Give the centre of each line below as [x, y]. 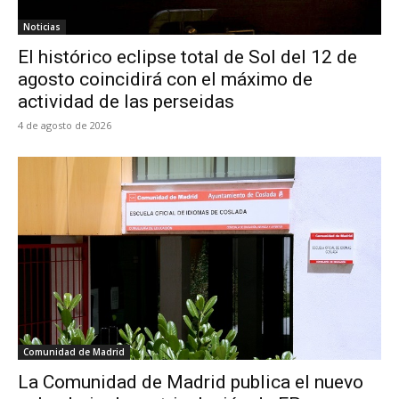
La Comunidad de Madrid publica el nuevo [191, 383]
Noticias [42, 26]
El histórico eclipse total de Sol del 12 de [187, 57]
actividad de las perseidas [126, 101]
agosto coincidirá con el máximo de [165, 79]
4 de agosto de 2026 [65, 125]
